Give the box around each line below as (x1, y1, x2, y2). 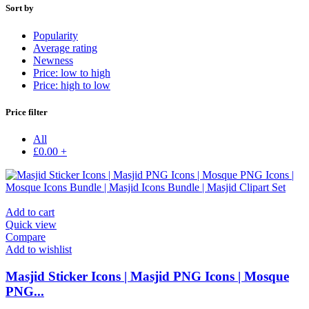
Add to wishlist (6, 243, 72, 255)
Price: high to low (33, 79, 110, 91)
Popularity (33, 29, 78, 41)
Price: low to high (33, 66, 110, 79)
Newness (33, 54, 73, 66)
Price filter (6, 106, 48, 117)
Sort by (6, 3, 34, 14)
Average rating (33, 41, 97, 54)
